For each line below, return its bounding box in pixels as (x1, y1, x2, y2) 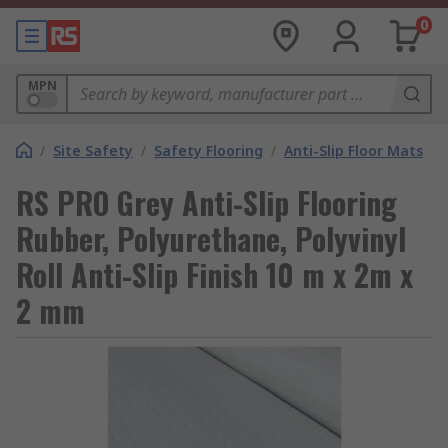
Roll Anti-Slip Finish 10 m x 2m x (16, 252, 413, 297)
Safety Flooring (154, 141, 263, 160)
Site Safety (53, 141, 133, 160)
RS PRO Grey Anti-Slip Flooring (16, 180, 397, 225)
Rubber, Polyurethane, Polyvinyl (16, 216, 406, 261)
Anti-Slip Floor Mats (284, 141, 423, 160)
